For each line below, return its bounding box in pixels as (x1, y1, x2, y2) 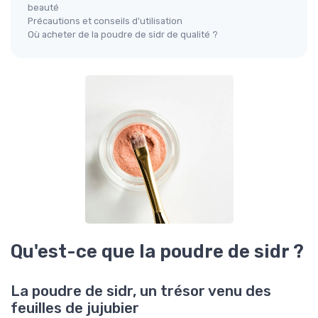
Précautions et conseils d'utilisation (28, 16, 182, 27)
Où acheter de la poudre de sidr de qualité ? (28, 29, 218, 40)
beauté (28, 2, 59, 13)
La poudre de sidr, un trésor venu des (11, 283, 271, 300)
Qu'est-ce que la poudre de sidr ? (11, 241, 304, 263)
